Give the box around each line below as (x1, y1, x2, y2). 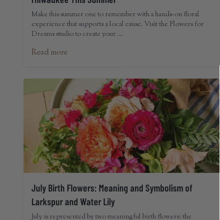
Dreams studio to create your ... (31, 29, 123, 39)
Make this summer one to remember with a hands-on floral (31, 10, 199, 20)
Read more (31, 47, 67, 58)
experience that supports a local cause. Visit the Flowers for (31, 20, 204, 29)
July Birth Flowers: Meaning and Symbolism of (31, 182, 192, 193)
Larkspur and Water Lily (31, 195, 115, 207)
